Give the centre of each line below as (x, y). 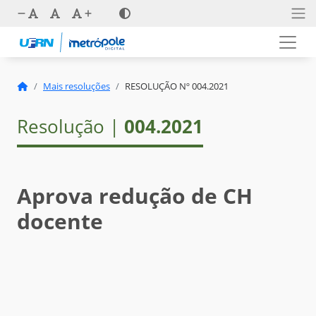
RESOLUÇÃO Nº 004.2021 (177, 86)
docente (60, 221)
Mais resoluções (77, 86)
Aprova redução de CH (135, 196)
